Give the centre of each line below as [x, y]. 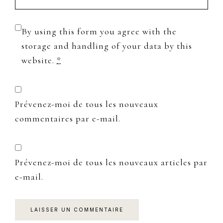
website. [39, 60]
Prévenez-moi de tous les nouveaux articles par [111, 162]
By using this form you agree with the [99, 31]
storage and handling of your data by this [107, 46]
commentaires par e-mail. [68, 118]
